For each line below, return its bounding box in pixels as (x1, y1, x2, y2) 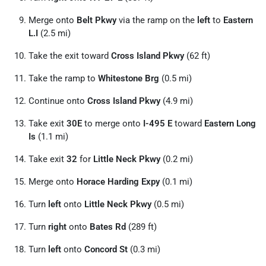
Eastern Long (204, 118, 256, 129)
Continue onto (28, 96, 87, 106)
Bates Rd (90, 221, 126, 232)
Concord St (84, 244, 128, 255)
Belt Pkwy (77, 15, 116, 26)
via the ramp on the (116, 15, 197, 26)
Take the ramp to (28, 73, 98, 84)
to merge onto (82, 118, 143, 129)
